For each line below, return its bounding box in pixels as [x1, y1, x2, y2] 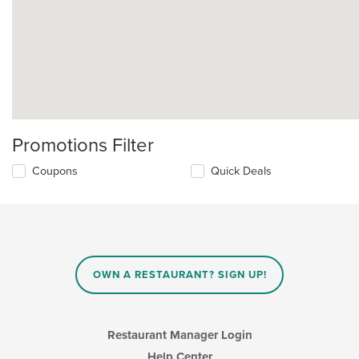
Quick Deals [211, 163, 272, 178]
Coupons [32, 163, 78, 178]
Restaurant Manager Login [107, 328, 252, 343]
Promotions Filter [12, 133, 154, 157]
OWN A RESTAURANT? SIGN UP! [92, 268, 267, 281]
